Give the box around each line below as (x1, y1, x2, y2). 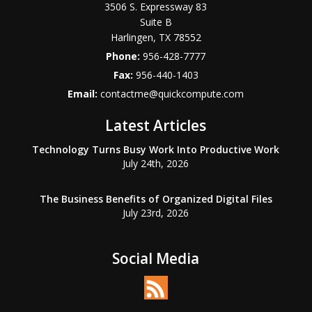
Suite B (139, 15, 172, 29)
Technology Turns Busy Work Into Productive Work (32, 143, 280, 156)
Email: (68, 87, 101, 100)
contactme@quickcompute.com (100, 87, 244, 100)
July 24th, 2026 (123, 157, 189, 170)
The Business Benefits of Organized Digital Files (39, 192, 272, 205)
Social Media (112, 249, 200, 268)
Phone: (106, 49, 143, 63)
